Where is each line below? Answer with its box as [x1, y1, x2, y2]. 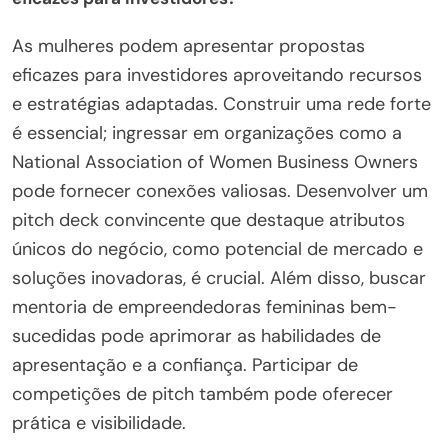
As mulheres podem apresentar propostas [12, 34, 365, 58]
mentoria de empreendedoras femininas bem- [12, 295, 397, 319]
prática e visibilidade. [12, 411, 186, 435]
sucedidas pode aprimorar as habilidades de [12, 324, 381, 348]
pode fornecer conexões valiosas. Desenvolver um [12, 179, 428, 203]
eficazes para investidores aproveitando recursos [12, 63, 422, 87]
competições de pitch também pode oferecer [12, 382, 393, 406]
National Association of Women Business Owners [12, 150, 418, 174]
